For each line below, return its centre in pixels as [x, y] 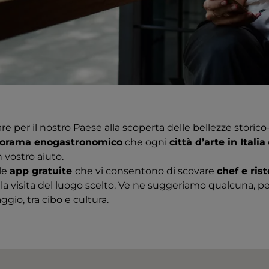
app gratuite [42, 171]
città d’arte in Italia [217, 142]
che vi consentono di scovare [146, 171]
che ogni [146, 142]
